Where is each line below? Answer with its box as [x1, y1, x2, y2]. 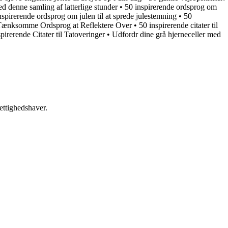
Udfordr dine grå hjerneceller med [112, 30, 221, 39]
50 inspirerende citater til [139, 21, 218, 30]
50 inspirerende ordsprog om [125, 3, 217, 12]
